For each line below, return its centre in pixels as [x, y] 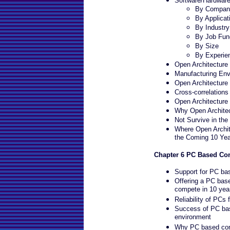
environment [193, 217]
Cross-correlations [202, 92]
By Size [207, 46]
